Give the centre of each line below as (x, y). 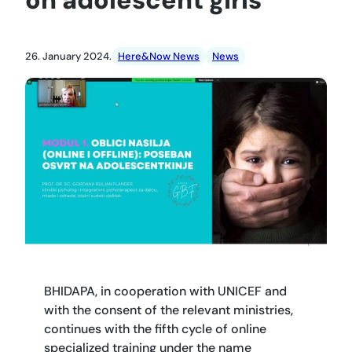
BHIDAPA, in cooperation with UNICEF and (165, 291)
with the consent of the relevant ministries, (169, 310)
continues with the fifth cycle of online (155, 329)
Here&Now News (159, 57)
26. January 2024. (68, 57)
